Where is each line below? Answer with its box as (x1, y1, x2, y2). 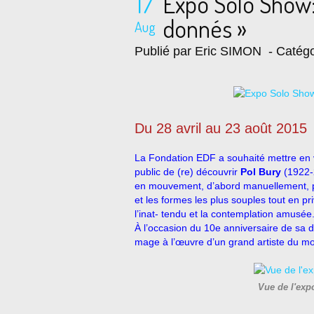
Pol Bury (240, 166, 284, 177)
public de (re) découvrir (135, 166, 240, 177)
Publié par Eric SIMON (135, 44, 261, 58)
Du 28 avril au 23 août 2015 (135, 121, 307, 136)
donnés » (163, 13, 247, 43)
